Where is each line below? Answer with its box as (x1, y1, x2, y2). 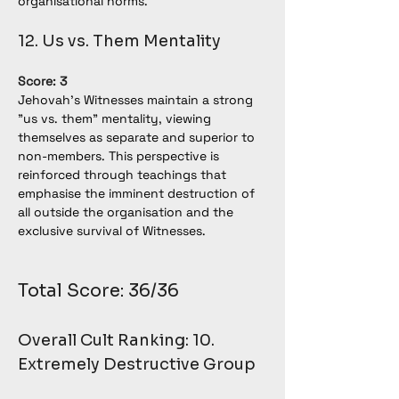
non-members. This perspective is (18, 148, 223, 164)
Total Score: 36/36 (18, 280, 179, 302)
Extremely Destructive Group (18, 354, 256, 374)
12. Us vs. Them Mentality (18, 31, 221, 51)
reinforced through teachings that (18, 167, 230, 183)
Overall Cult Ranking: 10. (18, 330, 218, 350)
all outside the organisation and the (18, 204, 237, 220)
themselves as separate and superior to (18, 129, 258, 145)
